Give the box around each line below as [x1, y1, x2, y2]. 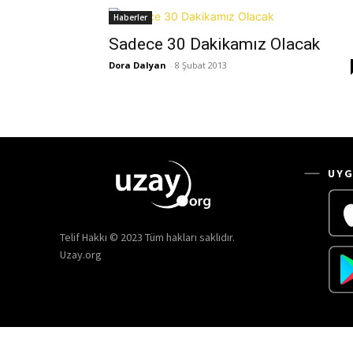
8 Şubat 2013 [175, 59, 227, 71]
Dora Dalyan [109, 59, 166, 71]
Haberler [113, 12, 147, 23]
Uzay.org [60, 247, 102, 262]
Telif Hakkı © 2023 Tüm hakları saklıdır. [60, 230, 235, 245]
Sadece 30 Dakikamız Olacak [109, 35, 320, 54]
